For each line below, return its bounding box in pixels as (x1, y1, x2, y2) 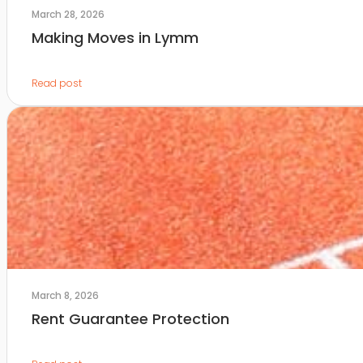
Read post (31, 76, 82, 91)
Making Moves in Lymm (31, 28, 199, 49)
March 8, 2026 (31, 288, 99, 303)
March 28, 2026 (31, 7, 105, 22)
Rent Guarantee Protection (31, 309, 229, 330)
